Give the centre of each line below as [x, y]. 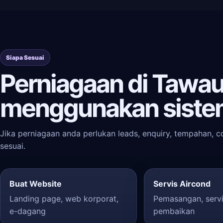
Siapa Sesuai [25, 57]
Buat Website [36, 184]
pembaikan [174, 211]
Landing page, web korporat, [64, 199]
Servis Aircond [182, 184]
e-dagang [28, 211]
